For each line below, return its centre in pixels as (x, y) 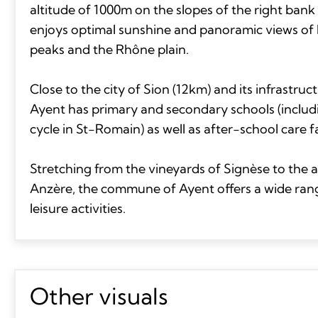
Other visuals (99, 296)
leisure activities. (77, 208)
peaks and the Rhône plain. (109, 49)
